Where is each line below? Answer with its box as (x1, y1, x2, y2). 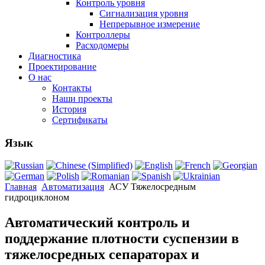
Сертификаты (52, 114, 108, 125)
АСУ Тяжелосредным (109, 182, 196, 192)
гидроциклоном (5, 192, 69, 203)
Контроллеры (76, 29, 130, 40)
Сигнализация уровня (99, 8, 188, 18)
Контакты (52, 82, 92, 93)
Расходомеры (76, 40, 129, 50)
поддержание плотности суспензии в (5, 231, 239, 247)
